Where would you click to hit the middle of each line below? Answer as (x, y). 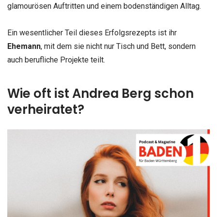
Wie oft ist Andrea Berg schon (101, 93)
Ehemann (24, 46)
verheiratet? (46, 109)
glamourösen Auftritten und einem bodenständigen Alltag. (104, 6)
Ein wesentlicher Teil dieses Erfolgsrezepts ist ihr (92, 33)
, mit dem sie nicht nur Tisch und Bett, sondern (118, 46)
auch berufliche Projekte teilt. (56, 60)
